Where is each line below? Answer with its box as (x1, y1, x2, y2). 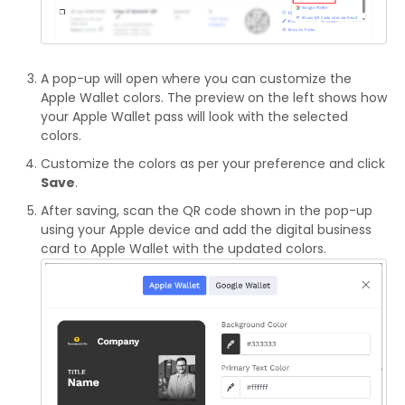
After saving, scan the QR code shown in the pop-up (41, 201, 372, 220)
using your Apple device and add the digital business (41, 220, 372, 239)
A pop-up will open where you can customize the (41, 69, 352, 88)
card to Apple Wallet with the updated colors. (41, 239, 326, 258)
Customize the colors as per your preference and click (41, 154, 385, 173)
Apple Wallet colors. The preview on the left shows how (41, 88, 387, 107)
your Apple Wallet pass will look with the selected (41, 107, 348, 126)
